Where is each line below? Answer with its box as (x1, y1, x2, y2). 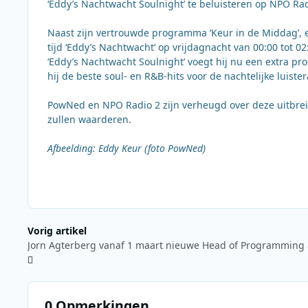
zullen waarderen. (47, 113, 131, 126)
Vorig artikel (27, 224, 87, 238)
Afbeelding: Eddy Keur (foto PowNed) (47, 142, 206, 155)
